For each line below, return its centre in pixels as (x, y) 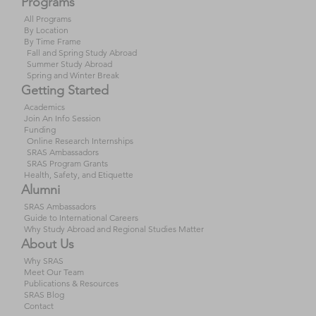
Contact (39, 306)
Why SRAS (44, 261)
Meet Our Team (54, 272)
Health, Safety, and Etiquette (79, 175)
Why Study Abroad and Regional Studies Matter (114, 229)
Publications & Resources (71, 284)
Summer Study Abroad (69, 64)
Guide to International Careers (81, 218)
